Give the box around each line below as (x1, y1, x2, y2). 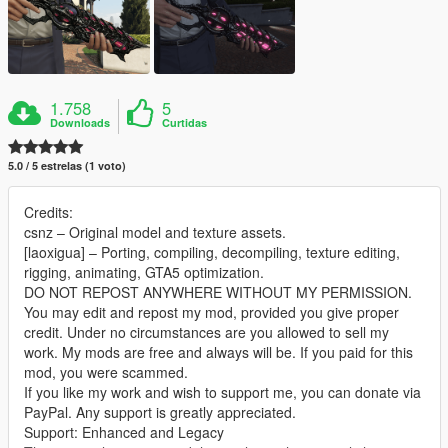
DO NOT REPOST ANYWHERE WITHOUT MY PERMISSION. (24, 281, 412, 302)
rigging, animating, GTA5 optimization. (24, 261, 264, 282)
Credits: (24, 201, 73, 222)
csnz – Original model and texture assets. (24, 221, 286, 242)
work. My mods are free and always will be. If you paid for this (24, 341, 413, 362)
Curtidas (162, 114, 208, 130)
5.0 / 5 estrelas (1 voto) (8, 157, 126, 173)
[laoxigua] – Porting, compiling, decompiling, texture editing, (24, 241, 400, 262)
